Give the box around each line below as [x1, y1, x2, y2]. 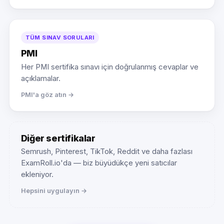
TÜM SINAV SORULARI [25, 34, 94, 41]
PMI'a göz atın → [20, 90, 74, 98]
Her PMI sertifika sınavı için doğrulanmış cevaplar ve [20, 62, 198, 71]
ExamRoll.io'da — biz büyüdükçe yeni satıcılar [20, 158, 177, 168]
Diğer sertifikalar [20, 132, 95, 143]
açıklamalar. [20, 73, 60, 83]
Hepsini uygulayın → [20, 187, 87, 195]
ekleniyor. [20, 170, 53, 179]
